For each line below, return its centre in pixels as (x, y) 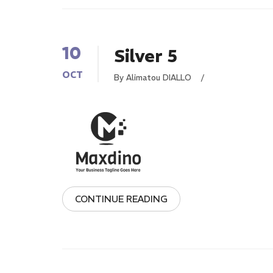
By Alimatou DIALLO (154, 78)
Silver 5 (146, 56)
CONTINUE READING (121, 199)
